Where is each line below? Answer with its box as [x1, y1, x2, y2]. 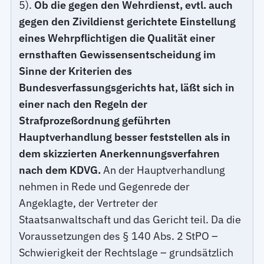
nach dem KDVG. [19, 163, 101, 177]
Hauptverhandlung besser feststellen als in [19, 130, 231, 144]
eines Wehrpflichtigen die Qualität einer [19, 31, 216, 45]
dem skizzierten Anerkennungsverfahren [19, 146, 220, 160]
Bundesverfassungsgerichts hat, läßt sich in [19, 80, 235, 94]
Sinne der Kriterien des [19, 64, 133, 78]
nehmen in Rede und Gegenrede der [19, 179, 190, 193]
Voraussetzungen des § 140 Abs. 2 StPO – [19, 229, 219, 243]
